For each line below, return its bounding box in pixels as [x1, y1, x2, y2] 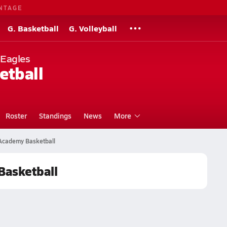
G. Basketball [8, 22, 59, 34]
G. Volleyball [69, 22, 117, 34]
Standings [39, 110, 71, 121]
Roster [5, 110, 27, 121]
